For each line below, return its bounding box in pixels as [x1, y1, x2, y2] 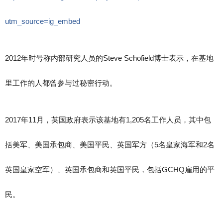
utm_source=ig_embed [5, 16, 80, 25]
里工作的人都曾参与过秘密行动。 [5, 78, 117, 87]
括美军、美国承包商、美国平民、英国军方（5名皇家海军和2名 [5, 140, 215, 149]
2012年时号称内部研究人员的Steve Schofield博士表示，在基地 [5, 53, 214, 62]
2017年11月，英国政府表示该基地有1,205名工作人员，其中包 [5, 115, 211, 124]
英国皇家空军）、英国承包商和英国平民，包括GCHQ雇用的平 [5, 165, 215, 174]
